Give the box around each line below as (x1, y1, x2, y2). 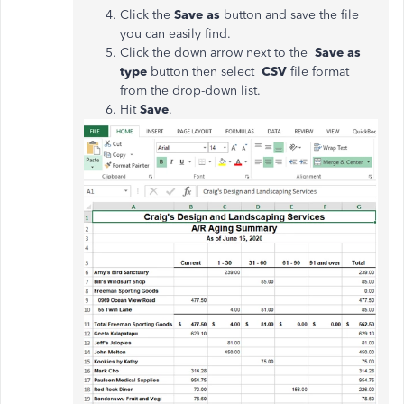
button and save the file (220, 7, 359, 23)
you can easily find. (120, 26, 231, 41)
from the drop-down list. (120, 83, 261, 98)
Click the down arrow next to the (120, 45, 315, 60)
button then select (151, 64, 254, 79)
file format (287, 64, 349, 79)
